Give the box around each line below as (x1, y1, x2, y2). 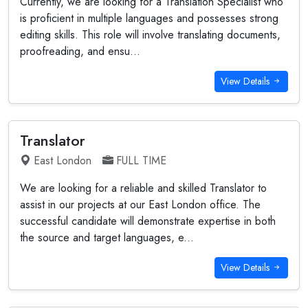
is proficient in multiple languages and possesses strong (20, 10, 278, 26)
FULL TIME (116, 153, 166, 168)
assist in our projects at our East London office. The (20, 197, 261, 212)
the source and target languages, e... (20, 230, 194, 245)
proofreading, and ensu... (20, 43, 140, 59)
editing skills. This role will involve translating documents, (20, 27, 280, 43)
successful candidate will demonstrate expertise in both (20, 213, 276, 229)
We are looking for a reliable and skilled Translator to (20, 180, 267, 196)
